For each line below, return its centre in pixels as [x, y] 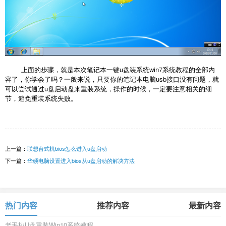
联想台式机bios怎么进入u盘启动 [67, 148]
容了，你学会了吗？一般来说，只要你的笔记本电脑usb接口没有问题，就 [112, 79]
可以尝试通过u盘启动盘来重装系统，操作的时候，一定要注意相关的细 [108, 88]
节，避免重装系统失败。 [41, 98]
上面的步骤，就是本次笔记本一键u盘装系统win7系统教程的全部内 [110, 69]
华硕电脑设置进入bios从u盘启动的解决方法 [81, 160]
